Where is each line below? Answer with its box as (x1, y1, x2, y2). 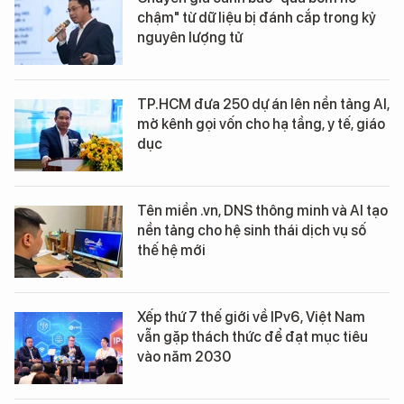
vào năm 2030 (137, 348, 231, 365)
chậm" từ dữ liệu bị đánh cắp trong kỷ (137, 9, 376, 26)
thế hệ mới (137, 242, 206, 259)
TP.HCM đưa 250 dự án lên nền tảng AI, (137, 96, 390, 113)
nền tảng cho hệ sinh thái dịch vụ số (137, 222, 366, 239)
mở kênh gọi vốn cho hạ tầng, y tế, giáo (137, 115, 385, 133)
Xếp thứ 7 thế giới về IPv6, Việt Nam (137, 308, 365, 326)
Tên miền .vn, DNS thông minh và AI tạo (137, 202, 388, 219)
